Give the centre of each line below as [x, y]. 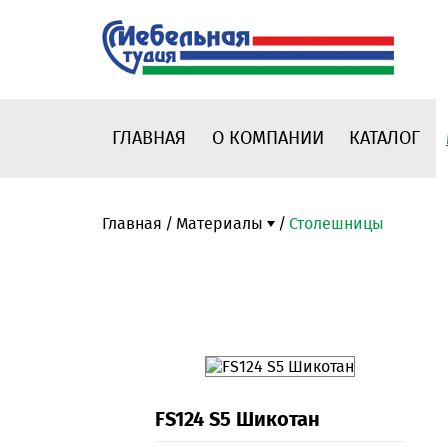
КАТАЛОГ [385, 138]
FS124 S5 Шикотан [238, 419]
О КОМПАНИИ [267, 138]
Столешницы [336, 224]
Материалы [219, 224]
